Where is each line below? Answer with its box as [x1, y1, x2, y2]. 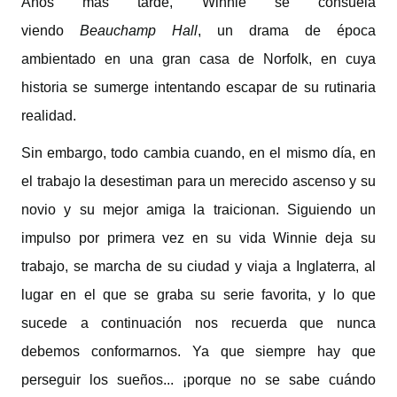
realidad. [21, 108, 76, 123]
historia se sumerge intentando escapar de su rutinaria [21, 80, 376, 95]
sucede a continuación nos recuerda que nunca [21, 315, 376, 331]
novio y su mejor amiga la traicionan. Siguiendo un [21, 202, 376, 217]
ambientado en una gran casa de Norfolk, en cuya [21, 51, 376, 66]
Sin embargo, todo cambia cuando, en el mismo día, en [21, 145, 376, 160]
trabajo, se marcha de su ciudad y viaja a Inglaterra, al [21, 259, 376, 274]
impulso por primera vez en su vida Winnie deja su [21, 230, 376, 245]
